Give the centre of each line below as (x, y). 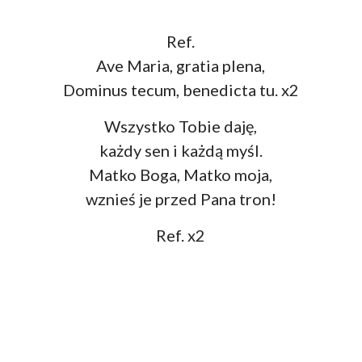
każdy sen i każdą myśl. (181, 151)
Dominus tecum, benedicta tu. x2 (181, 90)
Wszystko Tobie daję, (181, 126)
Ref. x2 (181, 236)
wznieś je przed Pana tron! (181, 199)
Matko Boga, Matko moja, (181, 175)
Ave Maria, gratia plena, (181, 66)
